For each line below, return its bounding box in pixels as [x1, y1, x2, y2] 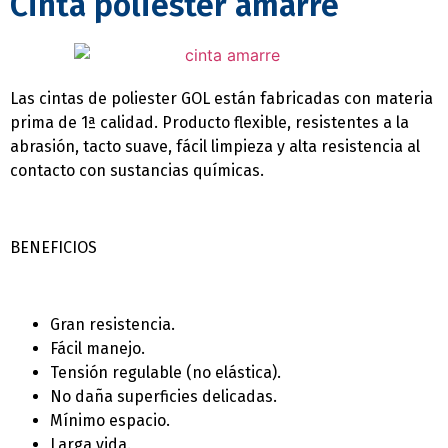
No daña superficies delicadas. [50, 386, 277, 406]
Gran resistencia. [50, 314, 175, 334]
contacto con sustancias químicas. [10, 161, 264, 181]
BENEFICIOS [10, 237, 97, 257]
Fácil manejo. [50, 338, 145, 358]
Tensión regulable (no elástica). [50, 362, 281, 382]
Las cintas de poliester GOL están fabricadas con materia [10, 89, 433, 109]
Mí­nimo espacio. [50, 410, 170, 430]
